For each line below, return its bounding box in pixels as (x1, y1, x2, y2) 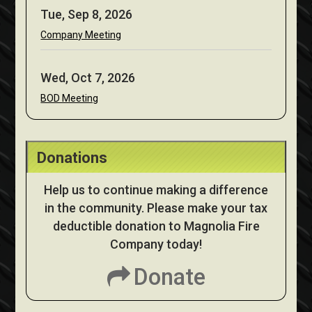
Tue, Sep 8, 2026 (40, 7, 133, 22)
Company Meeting (40, 29, 122, 41)
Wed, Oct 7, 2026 (40, 70, 136, 86)
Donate (133, 263, 205, 291)
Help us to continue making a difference (44, 182, 268, 198)
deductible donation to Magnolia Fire (52, 219, 260, 234)
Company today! (110, 237, 202, 252)
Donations (37, 149, 108, 167)
